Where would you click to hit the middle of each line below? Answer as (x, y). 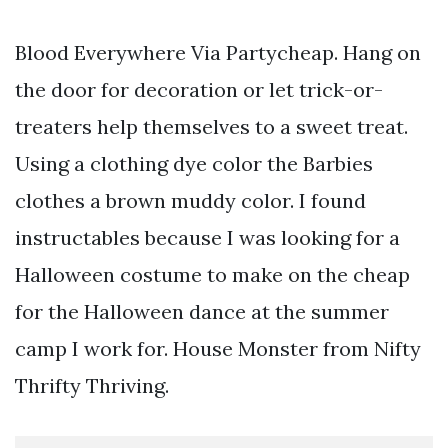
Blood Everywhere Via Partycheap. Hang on (218, 52)
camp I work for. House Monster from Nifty (218, 348)
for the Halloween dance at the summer (202, 311)
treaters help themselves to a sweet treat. (211, 126)
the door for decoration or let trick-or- (199, 89)
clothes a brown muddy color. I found (190, 200)
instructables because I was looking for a (207, 237)
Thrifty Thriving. (92, 385)
